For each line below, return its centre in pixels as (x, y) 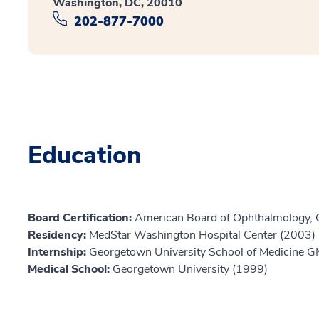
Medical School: (70, 269)
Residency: (58, 235)
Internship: (58, 252)
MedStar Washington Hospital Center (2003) (202, 235)
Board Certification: (81, 218)
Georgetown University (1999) (190, 269)
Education (84, 155)
